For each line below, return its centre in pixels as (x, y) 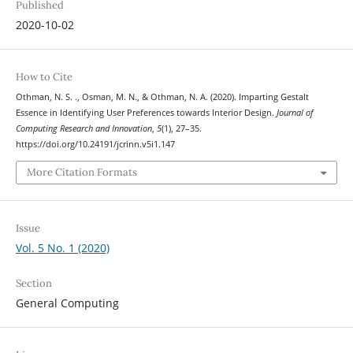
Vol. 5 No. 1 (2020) (62, 247)
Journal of (294, 113)
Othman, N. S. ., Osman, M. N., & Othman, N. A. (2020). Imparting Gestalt (162, 97)
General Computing (67, 303)
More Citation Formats (82, 172)
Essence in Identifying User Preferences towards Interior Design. (146, 113)
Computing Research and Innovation (84, 129)
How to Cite (44, 77)
